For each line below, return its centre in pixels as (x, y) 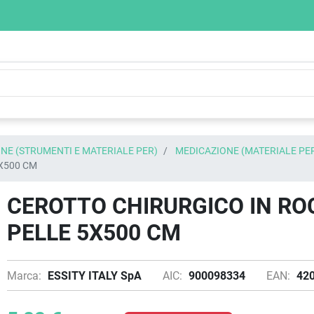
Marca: (24, 276)
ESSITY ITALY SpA (95, 276)
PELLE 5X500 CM (94, 233)
